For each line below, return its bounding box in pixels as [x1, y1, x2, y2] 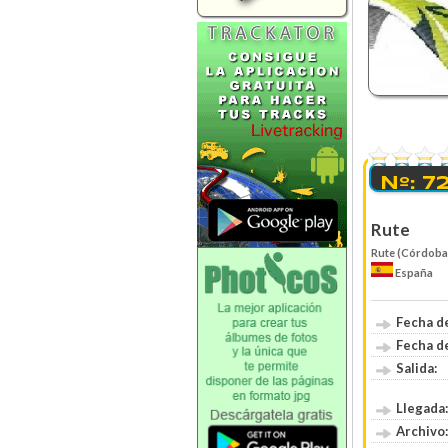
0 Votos [368, 168, 408, 183]
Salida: [396, 359, 437, 376]
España [393, 265, 433, 279]
